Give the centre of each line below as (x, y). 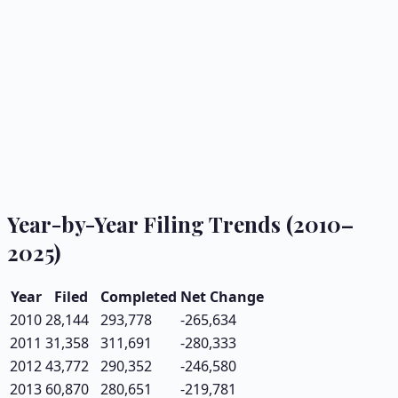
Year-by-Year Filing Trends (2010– (180, 223)
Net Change (222, 296)
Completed (139, 296)
